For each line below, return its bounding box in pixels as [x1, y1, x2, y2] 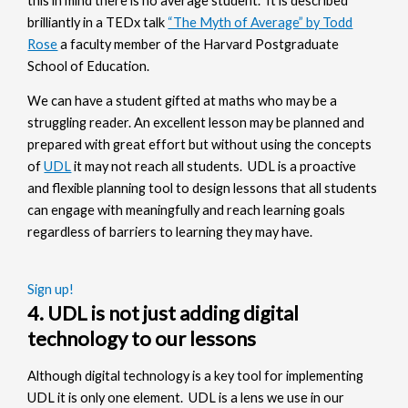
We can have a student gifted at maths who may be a [27, 93, 338, 109]
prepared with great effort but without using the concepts [27, 137, 372, 153]
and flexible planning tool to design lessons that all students [27, 180, 378, 197]
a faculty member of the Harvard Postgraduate [57, 36, 340, 52]
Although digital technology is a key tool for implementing [27, 367, 364, 383]
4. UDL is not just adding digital [27, 301, 300, 325]
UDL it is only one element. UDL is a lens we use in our [27, 389, 345, 405]
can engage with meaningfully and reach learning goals [27, 202, 346, 219]
